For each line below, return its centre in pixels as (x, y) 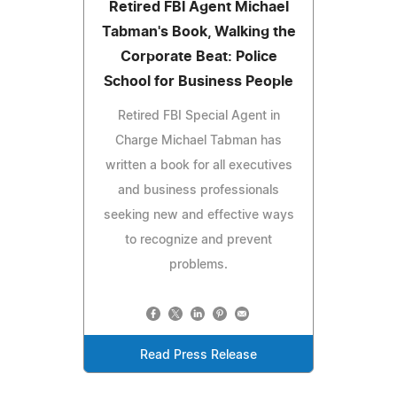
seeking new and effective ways (198, 215)
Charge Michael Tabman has (198, 140)
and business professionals (198, 190)
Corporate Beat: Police (198, 56)
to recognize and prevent (198, 240)
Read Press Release (198, 355)
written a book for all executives (198, 165)
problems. (198, 265)
